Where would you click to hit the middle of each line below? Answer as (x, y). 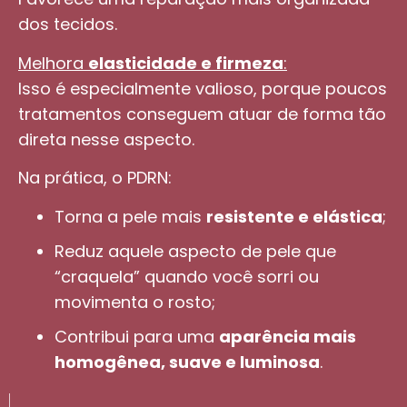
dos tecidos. (68, 25)
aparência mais (288, 336)
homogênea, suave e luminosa (187, 362)
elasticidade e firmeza (186, 63)
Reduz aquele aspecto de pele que (195, 251)
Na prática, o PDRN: (95, 178)
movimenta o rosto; (135, 302)
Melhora (53, 63)
